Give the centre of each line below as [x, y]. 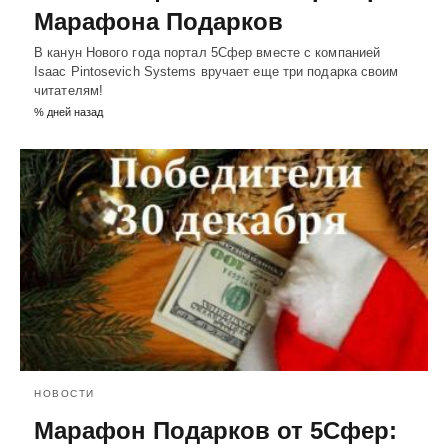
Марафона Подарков [158, 22]
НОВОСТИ [64, 394]
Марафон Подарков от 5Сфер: [215, 431]
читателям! [68, 91]
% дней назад [68, 112]
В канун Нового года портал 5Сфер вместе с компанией [207, 53]
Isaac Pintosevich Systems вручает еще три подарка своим [216, 72]
